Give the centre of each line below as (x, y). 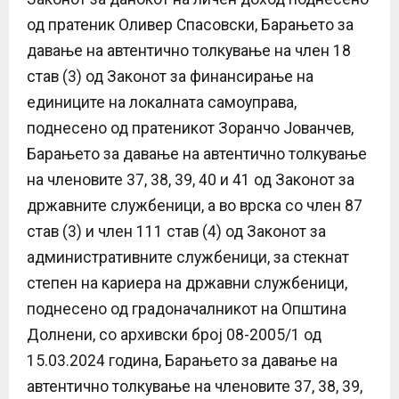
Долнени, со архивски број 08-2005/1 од (174, 334)
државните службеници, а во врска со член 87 (195, 205)
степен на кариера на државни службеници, (187, 283)
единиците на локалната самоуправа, (162, 102)
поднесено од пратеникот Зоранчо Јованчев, (190, 128)
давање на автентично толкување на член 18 (189, 50)
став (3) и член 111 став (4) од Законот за (176, 231)
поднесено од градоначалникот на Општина (187, 309)
